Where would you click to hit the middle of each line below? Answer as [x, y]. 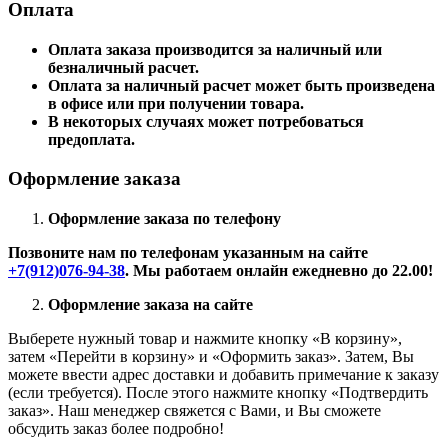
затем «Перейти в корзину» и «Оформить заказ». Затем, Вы [211, 357]
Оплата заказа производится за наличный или [215, 50]
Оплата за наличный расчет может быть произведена [241, 86]
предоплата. [91, 140]
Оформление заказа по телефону [164, 219]
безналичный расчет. [123, 68]
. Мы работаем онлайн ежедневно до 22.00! [279, 271]
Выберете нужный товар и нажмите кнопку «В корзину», [205, 339]
